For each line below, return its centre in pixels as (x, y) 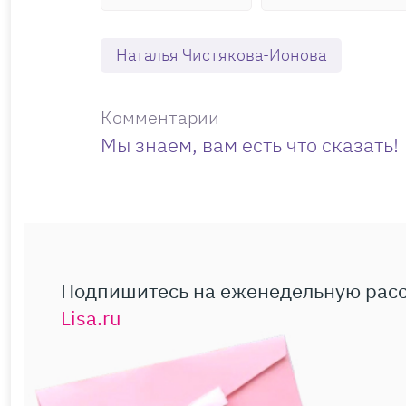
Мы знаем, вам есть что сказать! (250, 144)
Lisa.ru (91, 317)
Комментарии (160, 117)
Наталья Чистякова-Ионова (221, 54)
